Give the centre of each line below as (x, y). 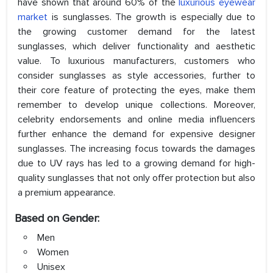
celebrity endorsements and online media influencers (136, 120)
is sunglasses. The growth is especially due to (151, 17)
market (33, 17)
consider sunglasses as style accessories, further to (136, 76)
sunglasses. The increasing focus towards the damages (136, 149)
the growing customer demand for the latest (136, 32)
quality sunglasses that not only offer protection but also (136, 178)
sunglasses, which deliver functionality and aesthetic (136, 47)
